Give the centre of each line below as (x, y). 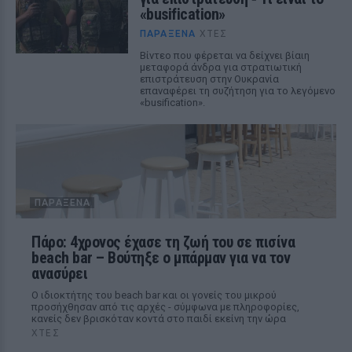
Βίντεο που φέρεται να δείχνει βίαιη (224, 55)
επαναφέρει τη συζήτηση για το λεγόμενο (237, 91)
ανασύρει (59, 273)
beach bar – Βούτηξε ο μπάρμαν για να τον (161, 258)
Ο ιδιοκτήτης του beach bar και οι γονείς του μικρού (154, 295)
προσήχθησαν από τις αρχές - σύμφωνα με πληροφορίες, (165, 307)
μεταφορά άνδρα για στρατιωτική (220, 67)
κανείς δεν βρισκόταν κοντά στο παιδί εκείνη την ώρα (159, 319)
